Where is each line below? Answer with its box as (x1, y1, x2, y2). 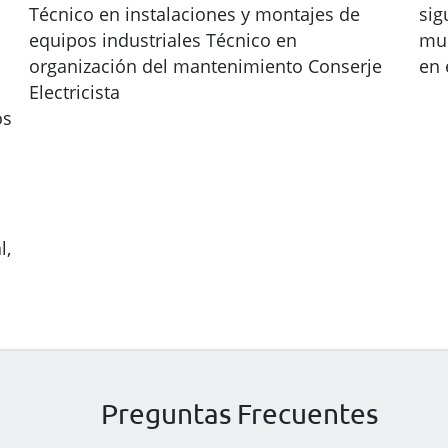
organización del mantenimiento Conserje (29, 54, 382, 78)
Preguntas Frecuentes (100, 397, 378, 430)
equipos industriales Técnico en (29, 28, 297, 52)
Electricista (29, 80, 120, 104)
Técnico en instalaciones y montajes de (29, 2, 360, 26)
